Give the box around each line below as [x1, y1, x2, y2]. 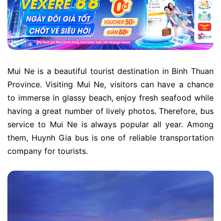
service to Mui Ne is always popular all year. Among [7, 119, 214, 130]
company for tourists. [7, 146, 88, 156]
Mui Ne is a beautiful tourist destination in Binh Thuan [7, 66, 214, 76]
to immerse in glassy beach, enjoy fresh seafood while [7, 93, 214, 103]
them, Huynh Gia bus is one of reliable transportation [7, 133, 214, 143]
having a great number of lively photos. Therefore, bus [7, 106, 214, 116]
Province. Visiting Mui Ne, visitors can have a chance [7, 79, 214, 90]
